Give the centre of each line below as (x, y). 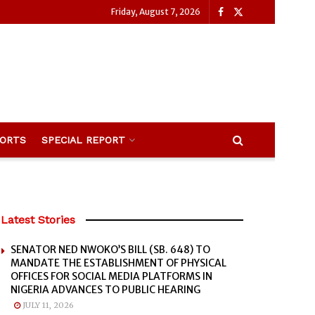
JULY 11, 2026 (47, 305)
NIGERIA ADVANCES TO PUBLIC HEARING (105, 290)
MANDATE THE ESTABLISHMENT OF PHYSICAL (118, 263)
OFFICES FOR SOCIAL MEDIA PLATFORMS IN (111, 276)
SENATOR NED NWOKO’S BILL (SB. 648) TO (110, 250)
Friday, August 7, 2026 (156, 12)
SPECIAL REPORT (83, 140)
